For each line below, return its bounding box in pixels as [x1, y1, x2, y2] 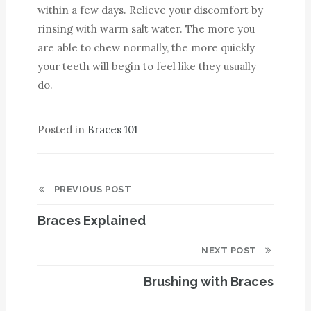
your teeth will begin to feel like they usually [37, 60, 256, 73]
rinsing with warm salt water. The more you [37, 22, 255, 35]
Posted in [37, 123, 87, 136]
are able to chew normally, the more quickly [37, 41, 255, 54]
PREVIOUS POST [47, 184, 132, 194]
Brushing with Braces [143, 274, 274, 289]
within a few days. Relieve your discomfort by [37, 3, 263, 17]
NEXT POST [201, 245, 264, 255]
